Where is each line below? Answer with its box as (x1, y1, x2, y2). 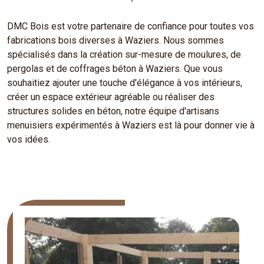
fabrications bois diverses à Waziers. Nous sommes (7, 35, 224, 46)
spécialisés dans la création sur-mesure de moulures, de (7, 49, 241, 60)
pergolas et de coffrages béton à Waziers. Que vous (7, 63, 223, 74)
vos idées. (7, 134, 50, 145)
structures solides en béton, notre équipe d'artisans (7, 105, 219, 117)
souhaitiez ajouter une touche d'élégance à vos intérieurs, (7, 77, 242, 88)
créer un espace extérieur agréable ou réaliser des (7, 91, 214, 103)
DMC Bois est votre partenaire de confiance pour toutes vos (7, 21, 254, 32)
